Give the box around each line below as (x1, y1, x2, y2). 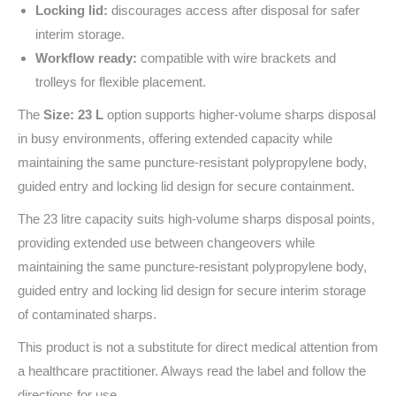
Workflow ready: (35, 50, 137, 65)
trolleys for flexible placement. (35, 74, 206, 89)
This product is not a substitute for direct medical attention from (18, 339, 378, 354)
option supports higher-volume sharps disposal (103, 107, 376, 122)
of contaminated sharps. (18, 307, 156, 322)
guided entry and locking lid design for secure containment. (18, 179, 354, 194)
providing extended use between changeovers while (18, 235, 315, 250)
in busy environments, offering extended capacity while (18, 131, 332, 146)
